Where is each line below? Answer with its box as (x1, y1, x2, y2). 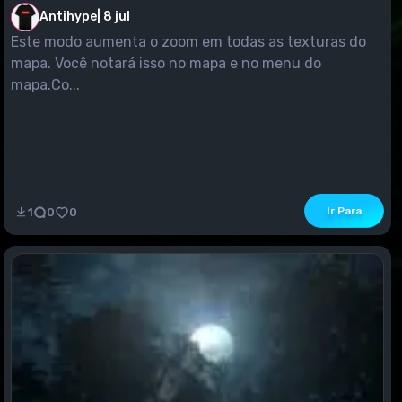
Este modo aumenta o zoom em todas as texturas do (11, 32, 366, 50)
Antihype (39, 8, 97, 24)
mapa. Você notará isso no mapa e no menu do (11, 54, 321, 72)
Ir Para (327, 204, 362, 217)
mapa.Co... (11, 75, 80, 93)
